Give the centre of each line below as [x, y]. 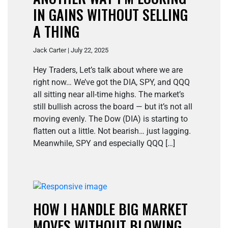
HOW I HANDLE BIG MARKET [110, 209]
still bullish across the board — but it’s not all [113, 107]
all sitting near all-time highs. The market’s [109, 95]
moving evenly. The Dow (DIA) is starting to [110, 119]
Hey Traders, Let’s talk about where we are [108, 70]
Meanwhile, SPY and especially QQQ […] [104, 144]
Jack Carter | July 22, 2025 [71, 50]
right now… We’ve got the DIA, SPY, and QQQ [111, 82]
